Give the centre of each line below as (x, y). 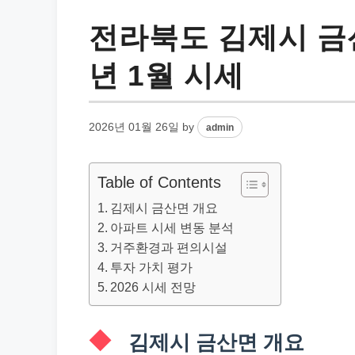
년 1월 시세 (166, 75)
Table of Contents (159, 183)
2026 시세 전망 (153, 287)
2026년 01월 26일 (134, 127)
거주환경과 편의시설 (169, 247)
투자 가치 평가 (152, 267)
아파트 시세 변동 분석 (172, 227)
